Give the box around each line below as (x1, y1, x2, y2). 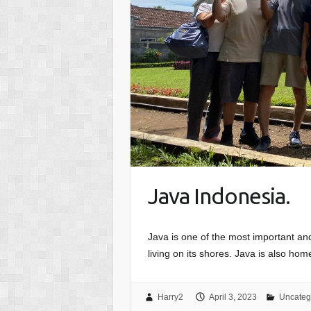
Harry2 (157, 292, 183, 303)
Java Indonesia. (147, 183, 290, 209)
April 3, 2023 (208, 292, 257, 303)
